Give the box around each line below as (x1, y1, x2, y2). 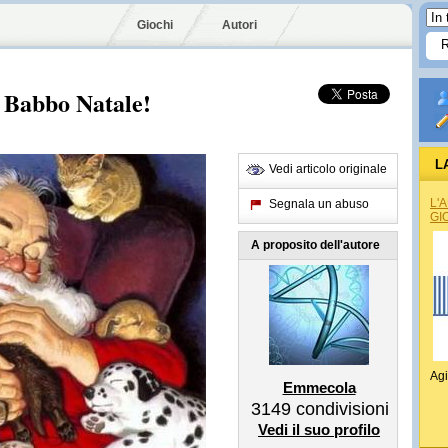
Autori (222, 18, 257, 32)
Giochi (137, 18, 173, 32)
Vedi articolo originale (269, 162, 387, 176)
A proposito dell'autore (251, 238, 380, 252)
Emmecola (282, 379, 356, 396)
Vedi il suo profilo (258, 421, 380, 438)
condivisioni (291, 399, 389, 419)
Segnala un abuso (269, 197, 369, 211)
